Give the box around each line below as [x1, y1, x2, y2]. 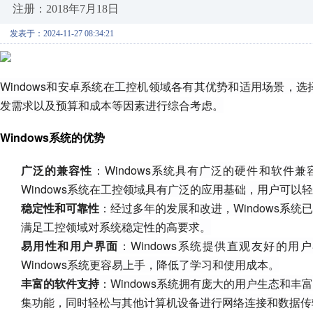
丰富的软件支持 [21, 275, 100, 291]
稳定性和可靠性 [21, 200, 100, 216]
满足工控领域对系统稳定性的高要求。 [21, 219, 211, 235]
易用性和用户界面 [21, 238, 119, 254]
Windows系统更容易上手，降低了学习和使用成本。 [21, 256, 279, 272]
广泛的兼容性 [21, 162, 93, 178]
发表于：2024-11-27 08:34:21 [10, 29, 114, 38]
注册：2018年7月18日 [13, 3, 119, 15]
